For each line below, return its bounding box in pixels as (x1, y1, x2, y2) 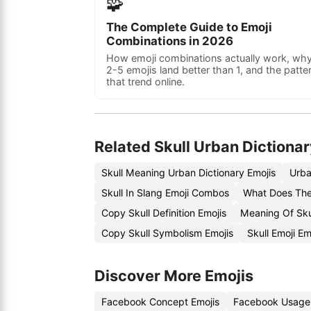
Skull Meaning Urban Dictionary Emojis (101, 167, 276, 178)
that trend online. (106, 76, 185, 87)
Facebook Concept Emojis (101, 296, 219, 308)
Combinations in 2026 (106, 34, 233, 48)
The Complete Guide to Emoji (106, 20, 272, 34)
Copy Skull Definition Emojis (101, 207, 226, 219)
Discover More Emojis (94, 267, 253, 285)
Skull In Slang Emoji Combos (101, 187, 229, 199)
